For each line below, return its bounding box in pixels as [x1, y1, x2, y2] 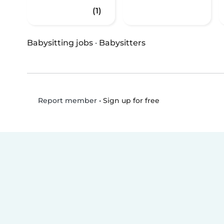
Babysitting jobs [27, 38, 93, 48]
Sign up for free [102, 95, 159, 105]
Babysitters [99, 38, 145, 48]
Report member [35, 96, 97, 105]
